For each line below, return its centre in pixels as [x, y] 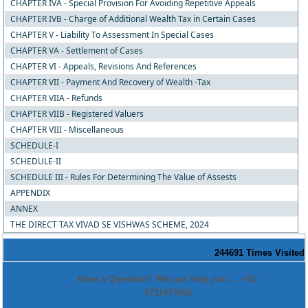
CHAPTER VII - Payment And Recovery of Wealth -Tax [110, 82]
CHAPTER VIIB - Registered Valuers [77, 114]
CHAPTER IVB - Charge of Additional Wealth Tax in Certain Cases [133, 19]
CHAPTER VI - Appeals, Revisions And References [103, 66]
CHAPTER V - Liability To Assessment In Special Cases [112, 35]
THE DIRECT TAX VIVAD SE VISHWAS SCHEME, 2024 [109, 224]
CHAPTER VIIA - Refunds [56, 98]
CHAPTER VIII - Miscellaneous [67, 130]
